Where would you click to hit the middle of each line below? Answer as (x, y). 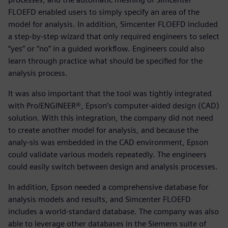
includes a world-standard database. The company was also (113, 212)
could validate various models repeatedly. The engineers (107, 155)
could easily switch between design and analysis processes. (113, 167)
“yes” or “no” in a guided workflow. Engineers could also (106, 49)
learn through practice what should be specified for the (105, 61)
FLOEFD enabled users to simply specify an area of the (104, 12)
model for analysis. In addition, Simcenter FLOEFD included (113, 24)
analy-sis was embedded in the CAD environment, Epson (108, 142)
